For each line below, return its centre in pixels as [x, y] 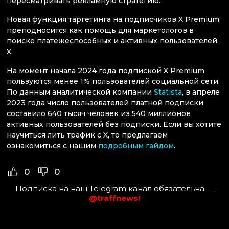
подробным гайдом [136, 146]
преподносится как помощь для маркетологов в [100, 30]
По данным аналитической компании [80, 92]
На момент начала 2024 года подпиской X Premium [106, 71]
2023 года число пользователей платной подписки [105, 103]
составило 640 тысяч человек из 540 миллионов [99, 114]
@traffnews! [114, 198]
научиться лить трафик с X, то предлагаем [87, 135]
